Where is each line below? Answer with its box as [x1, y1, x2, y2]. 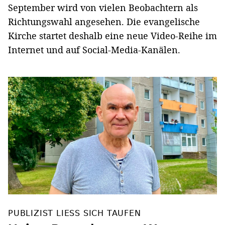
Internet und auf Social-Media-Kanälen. [8, 44, 180, 56]
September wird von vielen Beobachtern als [8, 2, 198, 14]
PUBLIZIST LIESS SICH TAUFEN [8, 208, 141, 218]
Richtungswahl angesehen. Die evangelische [8, 16, 200, 28]
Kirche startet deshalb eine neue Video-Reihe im [8, 30, 217, 42]
